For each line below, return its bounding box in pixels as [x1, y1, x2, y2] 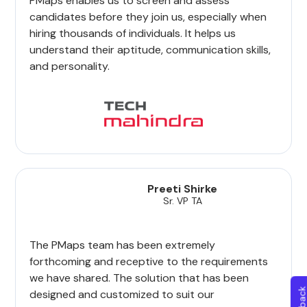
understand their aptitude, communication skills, [29, 42, 271, 58]
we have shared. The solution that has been [29, 271, 249, 286]
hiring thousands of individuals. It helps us [29, 26, 236, 41]
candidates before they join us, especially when [29, 10, 267, 25]
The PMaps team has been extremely [29, 238, 216, 253]
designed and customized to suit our [29, 287, 215, 302]
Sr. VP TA [162, 195, 202, 208]
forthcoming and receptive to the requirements [29, 254, 269, 269]
